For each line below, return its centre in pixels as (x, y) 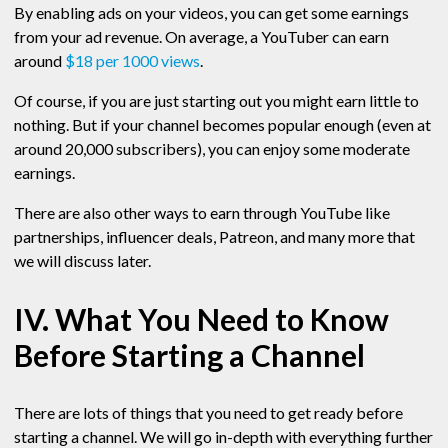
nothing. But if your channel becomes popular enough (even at (222, 125)
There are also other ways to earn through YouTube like (202, 213)
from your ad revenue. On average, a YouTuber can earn (201, 37)
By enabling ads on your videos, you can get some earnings (211, 13)
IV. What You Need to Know (201, 319)
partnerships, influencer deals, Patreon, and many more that (214, 237)
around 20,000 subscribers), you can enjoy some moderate (212, 149)
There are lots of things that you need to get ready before (208, 413)
